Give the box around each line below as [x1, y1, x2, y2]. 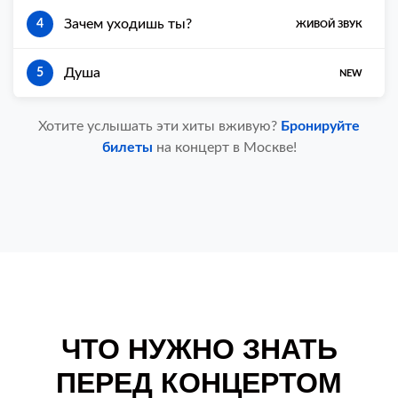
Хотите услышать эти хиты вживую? [38, 119, 281, 133]
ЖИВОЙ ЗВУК [296, 19, 362, 29]
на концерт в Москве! [152, 140, 297, 155]
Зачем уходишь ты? [64, 17, 192, 31]
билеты [101, 140, 153, 155]
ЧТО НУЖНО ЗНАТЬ [60, 333, 338, 365]
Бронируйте [281, 119, 360, 133]
